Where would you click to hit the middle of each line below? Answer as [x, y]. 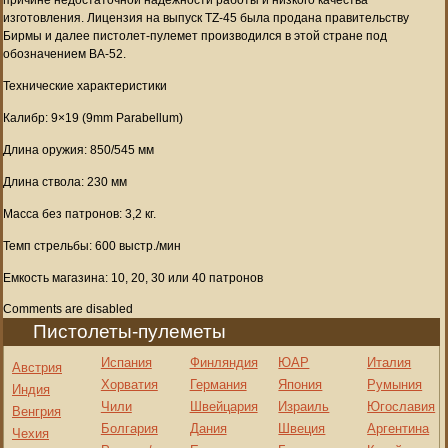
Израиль [304, 406]
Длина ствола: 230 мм [65, 181]
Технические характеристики [85, 85]
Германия [218, 384]
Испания [126, 362]
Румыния [395, 384]
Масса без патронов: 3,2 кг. [79, 213]
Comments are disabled [68, 308]
